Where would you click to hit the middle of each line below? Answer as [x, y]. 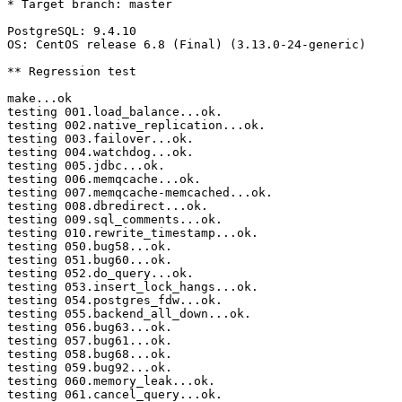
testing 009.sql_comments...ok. [115, 220]
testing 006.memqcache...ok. [104, 179]
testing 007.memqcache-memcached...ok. [140, 193]
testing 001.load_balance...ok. [115, 112]
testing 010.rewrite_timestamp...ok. [133, 233]
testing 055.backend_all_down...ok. [129, 314]
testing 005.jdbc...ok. [86, 166]
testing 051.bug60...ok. [90, 260]
